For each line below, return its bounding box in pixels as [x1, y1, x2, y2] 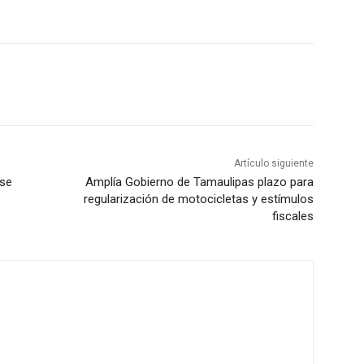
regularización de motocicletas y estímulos [83, 192, 314, 207]
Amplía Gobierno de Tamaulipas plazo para [84, 175, 314, 190]
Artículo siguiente [233, 158, 314, 170]
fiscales [271, 209, 314, 224]
